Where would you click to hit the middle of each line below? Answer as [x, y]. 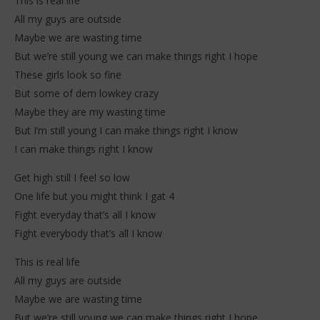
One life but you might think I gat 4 [94, 196]
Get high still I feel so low [72, 178]
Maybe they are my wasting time [90, 112]
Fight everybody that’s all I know [88, 234]
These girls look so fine [68, 75]
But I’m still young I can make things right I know [126, 131]
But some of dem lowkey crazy [86, 94]
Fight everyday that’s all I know [85, 215]
